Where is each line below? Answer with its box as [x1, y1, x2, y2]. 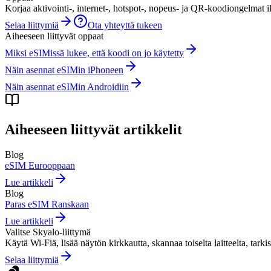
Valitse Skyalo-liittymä [5, 227, 91, 238]
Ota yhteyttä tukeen [88, 19, 162, 30]
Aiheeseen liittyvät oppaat [5, 30, 103, 41]
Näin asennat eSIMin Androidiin [5, 81, 129, 92]
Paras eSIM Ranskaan [5, 199, 89, 210]
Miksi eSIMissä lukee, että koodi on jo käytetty [5, 47, 184, 58]
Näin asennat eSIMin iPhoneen [5, 64, 123, 75]
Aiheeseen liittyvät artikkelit [5, 121, 182, 137]
